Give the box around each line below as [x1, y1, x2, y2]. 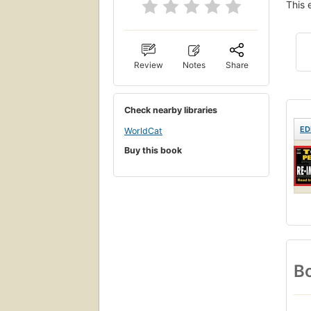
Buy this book [124, 145, 182, 156]
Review [134, 60, 164, 71]
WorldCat [124, 125, 162, 136]
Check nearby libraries [124, 105, 217, 116]
